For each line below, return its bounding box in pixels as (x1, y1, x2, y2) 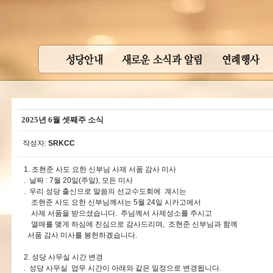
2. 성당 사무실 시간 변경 (24, 253, 103, 261)
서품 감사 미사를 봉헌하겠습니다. (24, 231, 137, 239)
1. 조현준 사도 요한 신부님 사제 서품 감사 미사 (24, 165, 176, 174)
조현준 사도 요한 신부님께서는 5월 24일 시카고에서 (24, 198, 201, 207)
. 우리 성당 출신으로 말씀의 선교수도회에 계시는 (24, 187, 186, 196)
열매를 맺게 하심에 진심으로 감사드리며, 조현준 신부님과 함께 (24, 220, 238, 229)
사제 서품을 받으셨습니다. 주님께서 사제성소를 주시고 (24, 209, 212, 218)
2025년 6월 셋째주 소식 (21, 115, 104, 124)
